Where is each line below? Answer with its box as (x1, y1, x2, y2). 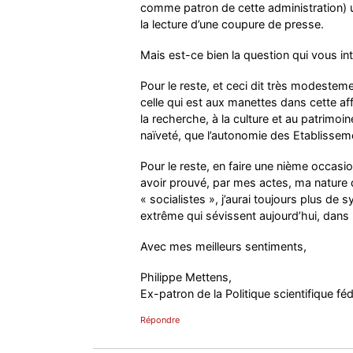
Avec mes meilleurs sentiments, (139, 240, 307, 254)
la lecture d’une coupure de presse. (139, 17, 324, 32)
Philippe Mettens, (139, 270, 232, 284)
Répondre (139, 314, 180, 326)
